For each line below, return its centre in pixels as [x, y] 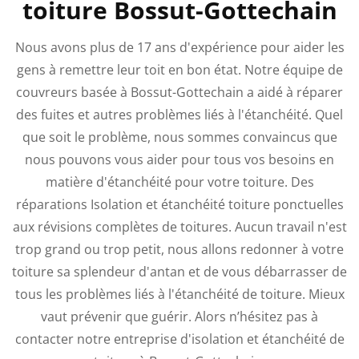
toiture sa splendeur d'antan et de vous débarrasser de [179, 271]
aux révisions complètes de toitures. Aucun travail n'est [179, 226]
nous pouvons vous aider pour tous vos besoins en [179, 159]
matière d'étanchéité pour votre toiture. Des [179, 182]
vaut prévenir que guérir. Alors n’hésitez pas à [179, 316]
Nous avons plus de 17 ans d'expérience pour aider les [179, 47]
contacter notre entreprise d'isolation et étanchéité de [179, 339]
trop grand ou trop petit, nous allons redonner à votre [179, 249]
